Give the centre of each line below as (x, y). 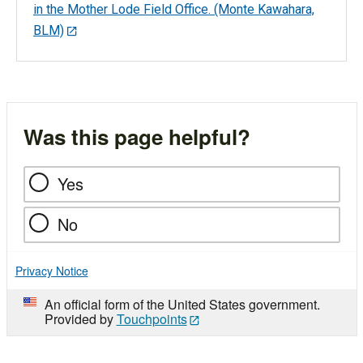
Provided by (80, 318)
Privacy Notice (51, 270)
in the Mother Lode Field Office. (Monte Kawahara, (174, 10)
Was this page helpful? (137, 136)
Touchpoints (152, 318)
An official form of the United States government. (182, 304)
